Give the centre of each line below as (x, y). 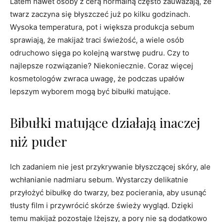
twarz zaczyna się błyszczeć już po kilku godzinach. (100, 14)
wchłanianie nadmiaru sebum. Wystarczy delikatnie (99, 179)
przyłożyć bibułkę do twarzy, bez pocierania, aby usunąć (108, 192)
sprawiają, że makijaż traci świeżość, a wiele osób (97, 40)
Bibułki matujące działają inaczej (105, 122)
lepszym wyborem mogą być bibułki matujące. (90, 91)
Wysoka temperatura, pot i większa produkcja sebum (102, 27)
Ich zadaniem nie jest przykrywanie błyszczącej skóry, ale (110, 166)
